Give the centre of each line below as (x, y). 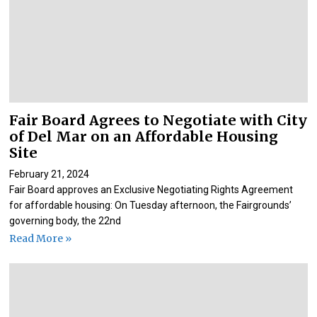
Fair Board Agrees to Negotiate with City (158, 121)
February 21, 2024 (50, 174)
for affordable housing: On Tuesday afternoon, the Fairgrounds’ (151, 206)
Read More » (41, 238)
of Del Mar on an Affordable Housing (144, 137)
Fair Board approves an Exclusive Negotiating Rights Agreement (151, 190)
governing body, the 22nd (65, 221)
